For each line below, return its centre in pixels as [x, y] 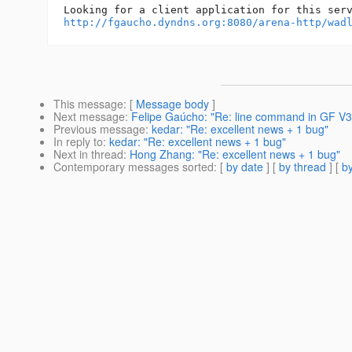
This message [88, 104]
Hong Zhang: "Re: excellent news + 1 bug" [235, 154]
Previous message [99, 129]
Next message [89, 117]
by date [245, 167]
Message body [172, 104]
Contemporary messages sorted [134, 167]
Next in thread [88, 154]
